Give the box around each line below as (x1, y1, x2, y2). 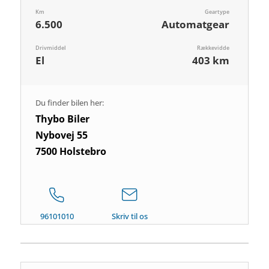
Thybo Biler (35, 112, 90, 125)
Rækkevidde (197, 44, 230, 52)
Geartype (205, 8, 230, 16)
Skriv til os (112, 210, 148, 222)
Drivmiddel (35, 44, 67, 52)
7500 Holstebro (35, 144, 107, 158)
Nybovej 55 (35, 128, 88, 142)
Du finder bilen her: (35, 97, 104, 108)
